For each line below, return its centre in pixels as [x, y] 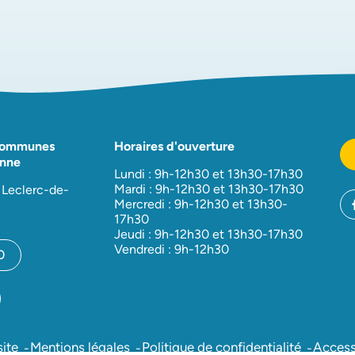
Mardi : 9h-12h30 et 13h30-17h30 [209, 189]
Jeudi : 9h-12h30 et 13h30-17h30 [208, 235]
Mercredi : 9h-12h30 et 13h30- [201, 204]
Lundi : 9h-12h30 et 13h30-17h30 [208, 174]
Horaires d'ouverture [174, 147]
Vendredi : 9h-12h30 [172, 250]
